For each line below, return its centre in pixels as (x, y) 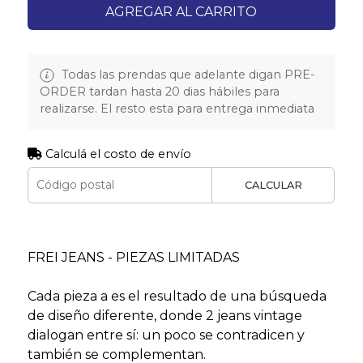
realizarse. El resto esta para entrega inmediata (177, 108)
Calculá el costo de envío (116, 154)
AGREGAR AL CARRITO (181, 11)
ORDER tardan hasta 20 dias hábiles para (159, 91)
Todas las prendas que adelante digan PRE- (186, 74)
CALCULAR (273, 185)
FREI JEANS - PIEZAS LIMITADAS (133, 257)
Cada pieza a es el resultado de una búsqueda (177, 296)
